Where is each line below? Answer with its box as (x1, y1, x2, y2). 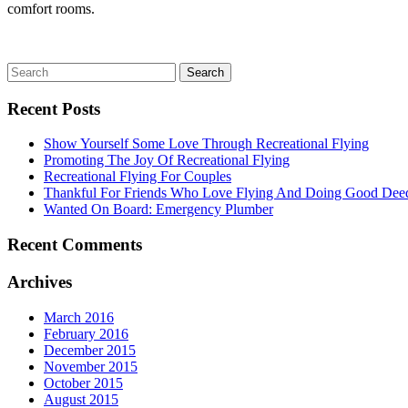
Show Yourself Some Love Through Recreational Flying (44, 136, 369, 152)
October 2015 (44, 374, 123, 391)
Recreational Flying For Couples (44, 168, 231, 185)
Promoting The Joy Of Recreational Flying (44, 152, 290, 168)
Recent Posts (7, 98, 100, 118)
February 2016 (44, 325, 128, 342)
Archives (7, 271, 72, 291)
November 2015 (44, 358, 138, 374)
